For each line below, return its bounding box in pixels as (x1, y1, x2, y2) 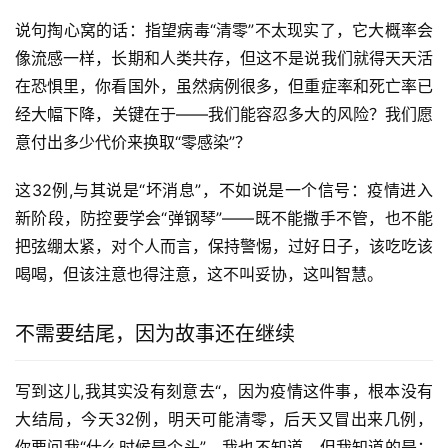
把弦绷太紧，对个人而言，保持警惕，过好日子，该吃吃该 (15, 235, 433, 256)
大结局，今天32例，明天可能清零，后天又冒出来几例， (15, 408, 433, 429)
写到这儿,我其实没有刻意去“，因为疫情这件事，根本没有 (15, 380, 433, 401)
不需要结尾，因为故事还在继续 (15, 321, 295, 346)
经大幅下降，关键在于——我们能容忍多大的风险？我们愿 (15, 103, 433, 124)
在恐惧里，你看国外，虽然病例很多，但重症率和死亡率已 (15, 75, 433, 96)
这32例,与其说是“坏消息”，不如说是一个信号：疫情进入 (15, 179, 433, 200)
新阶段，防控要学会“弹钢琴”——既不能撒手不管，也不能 (15, 207, 433, 228)
